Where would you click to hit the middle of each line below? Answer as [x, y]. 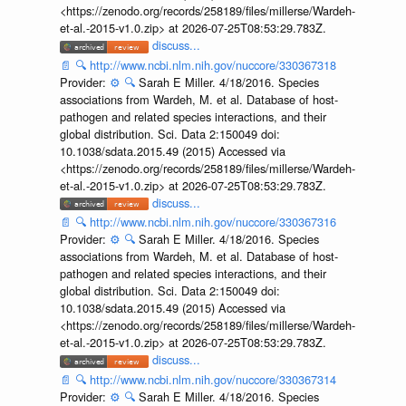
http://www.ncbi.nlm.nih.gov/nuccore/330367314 [213, 379]
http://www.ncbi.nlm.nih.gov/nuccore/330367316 [213, 222]
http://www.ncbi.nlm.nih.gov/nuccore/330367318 [213, 64]
